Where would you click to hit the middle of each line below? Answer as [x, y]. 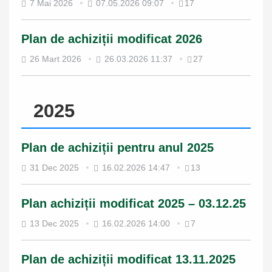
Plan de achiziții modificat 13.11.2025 [128, 259]
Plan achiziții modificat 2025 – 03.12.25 [134, 203]
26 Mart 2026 [56, 59]
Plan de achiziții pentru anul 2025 [117, 148]
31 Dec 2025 [54, 168]
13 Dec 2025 [54, 223]
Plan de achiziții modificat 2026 [112, 39]
